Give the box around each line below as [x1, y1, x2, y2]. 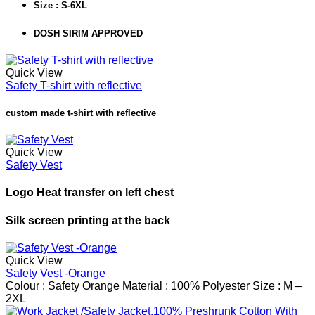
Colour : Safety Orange [6, 279, 120, 292]
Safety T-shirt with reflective [6, 79, 142, 91]
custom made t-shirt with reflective [6, 108, 156, 118]
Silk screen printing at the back [6, 214, 170, 226]
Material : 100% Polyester [120, 279, 250, 292]
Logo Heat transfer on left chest [6, 186, 174, 199]
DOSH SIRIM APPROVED [34, 27, 143, 39]
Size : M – [250, 279, 302, 292]
